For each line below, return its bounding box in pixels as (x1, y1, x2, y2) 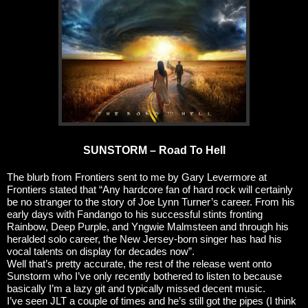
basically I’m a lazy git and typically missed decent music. (7, 283, 265, 294)
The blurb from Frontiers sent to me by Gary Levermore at (7, 171, 267, 183)
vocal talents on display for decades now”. (7, 245, 195, 257)
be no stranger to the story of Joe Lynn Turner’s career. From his (7, 196, 295, 208)
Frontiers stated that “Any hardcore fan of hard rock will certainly (7, 184, 293, 195)
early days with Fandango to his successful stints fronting (7, 208, 263, 220)
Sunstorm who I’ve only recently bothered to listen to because (7, 270, 282, 282)
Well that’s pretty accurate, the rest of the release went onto (7, 258, 272, 269)
